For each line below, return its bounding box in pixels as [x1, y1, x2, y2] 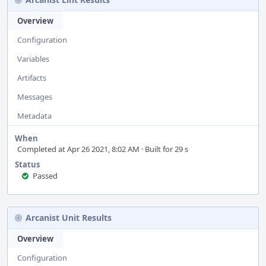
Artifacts [17, 72, 46, 83]
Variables [17, 53, 49, 64]
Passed [33, 170, 58, 181]
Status [15, 159, 40, 170]
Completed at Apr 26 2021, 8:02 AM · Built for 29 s [17, 144, 188, 154]
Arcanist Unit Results [26, 212, 112, 223]
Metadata [17, 110, 52, 121]
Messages [17, 91, 52, 102]
